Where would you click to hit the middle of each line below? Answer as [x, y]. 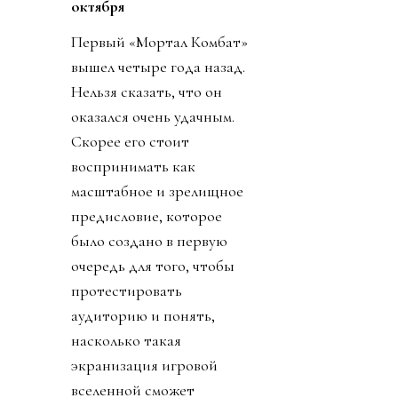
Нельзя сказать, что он [147, 91]
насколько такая [126, 340]
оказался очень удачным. [153, 116]
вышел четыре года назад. [158, 66]
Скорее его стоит [130, 141]
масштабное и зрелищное [157, 191]
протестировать [127, 290]
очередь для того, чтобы [153, 265]
